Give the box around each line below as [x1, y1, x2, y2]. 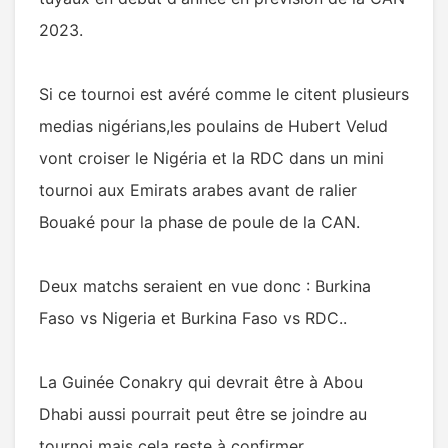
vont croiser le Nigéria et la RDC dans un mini [39, 148, 384, 168]
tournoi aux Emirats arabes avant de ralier [39, 180, 357, 200]
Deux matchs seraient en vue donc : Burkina [39, 276, 371, 296]
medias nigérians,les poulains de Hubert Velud [39, 116, 388, 136]
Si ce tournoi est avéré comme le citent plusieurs [39, 84, 409, 104]
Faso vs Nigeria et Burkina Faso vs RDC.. [39, 308, 347, 328]
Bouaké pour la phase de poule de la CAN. [39, 212, 360, 232]
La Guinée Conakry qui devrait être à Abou [39, 372, 363, 392]
